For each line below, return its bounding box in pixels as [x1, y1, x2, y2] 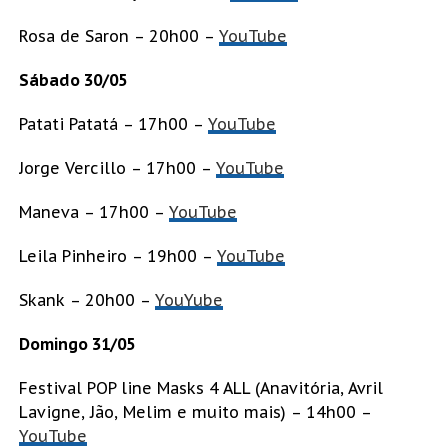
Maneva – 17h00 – [18, 202, 169, 223]
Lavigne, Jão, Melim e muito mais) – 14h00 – [18, 402, 371, 423]
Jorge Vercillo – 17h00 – [18, 158, 216, 179]
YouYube [154, 290, 223, 311]
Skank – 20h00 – [18, 290, 155, 311]
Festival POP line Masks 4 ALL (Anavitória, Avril [18, 378, 383, 399]
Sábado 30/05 [18, 70, 127, 91]
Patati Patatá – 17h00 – [18, 114, 208, 135]
